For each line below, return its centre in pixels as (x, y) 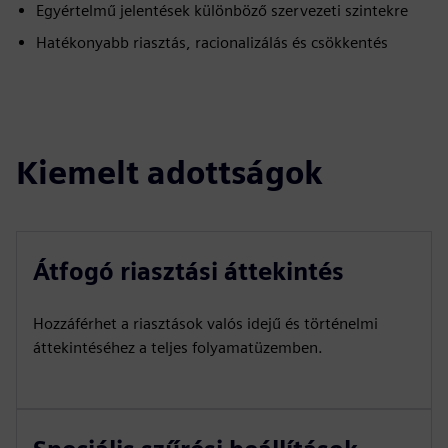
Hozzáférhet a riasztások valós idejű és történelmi (205, 323)
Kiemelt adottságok (169, 172)
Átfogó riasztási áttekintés (188, 271)
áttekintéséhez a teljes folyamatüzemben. (178, 347)
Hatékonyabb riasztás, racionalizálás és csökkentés (212, 42)
